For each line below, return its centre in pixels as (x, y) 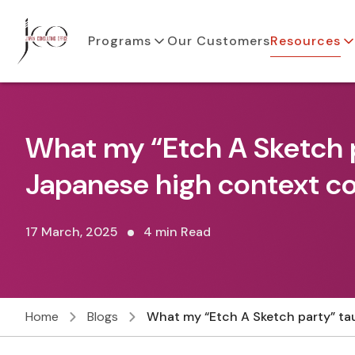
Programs (120, 41)
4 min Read (177, 232)
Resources (306, 41)
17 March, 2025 (72, 232)
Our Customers (219, 41)
